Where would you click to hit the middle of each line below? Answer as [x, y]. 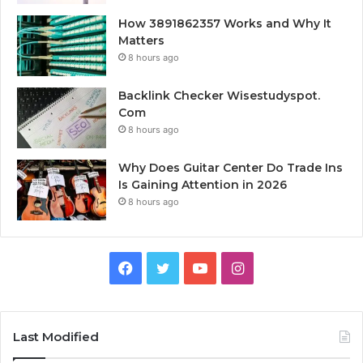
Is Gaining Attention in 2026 [203, 185]
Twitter [194, 267]
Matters [141, 41]
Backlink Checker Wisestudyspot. [219, 96]
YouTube [236, 267]
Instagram [278, 267]
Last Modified [56, 337]
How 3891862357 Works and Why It [225, 24]
